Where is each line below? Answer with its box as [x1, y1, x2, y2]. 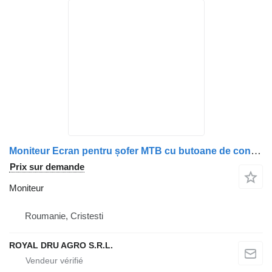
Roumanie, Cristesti [25, 210, 103, 221]
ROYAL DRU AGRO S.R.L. [9, 240, 113, 250]
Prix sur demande [10, 161, 84, 172]
